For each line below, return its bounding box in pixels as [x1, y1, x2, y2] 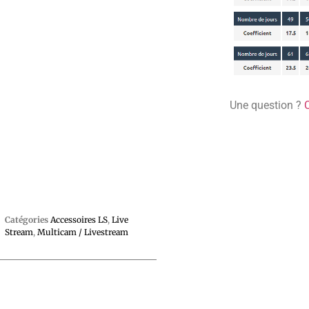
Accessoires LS [50, 214, 108, 225]
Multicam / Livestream [37, 226, 128, 237]
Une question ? [230, 99, 305, 112]
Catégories [4, 214, 48, 225]
